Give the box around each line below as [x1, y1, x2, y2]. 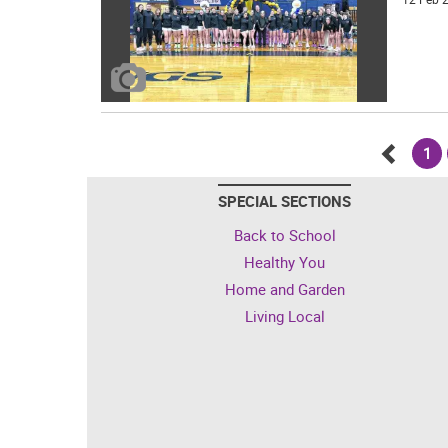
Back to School [233, 224, 336, 245]
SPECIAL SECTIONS [218, 190, 351, 211]
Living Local [244, 305, 325, 326]
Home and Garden [224, 278, 345, 299]
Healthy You [244, 251, 325, 272]
